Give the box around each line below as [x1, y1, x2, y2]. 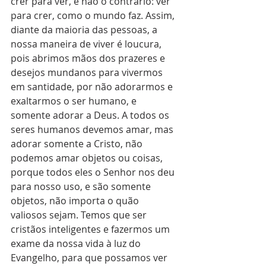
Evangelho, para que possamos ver [11, 251, 170, 264]
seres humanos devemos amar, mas [11, 123, 176, 136]
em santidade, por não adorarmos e [11, 80, 175, 93]
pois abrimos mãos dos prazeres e [11, 52, 167, 65]
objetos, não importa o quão [11, 194, 141, 207]
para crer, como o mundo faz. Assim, [11, 9, 177, 22]
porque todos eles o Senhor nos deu [11, 166, 177, 179]
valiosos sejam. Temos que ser [11, 208, 149, 221]
